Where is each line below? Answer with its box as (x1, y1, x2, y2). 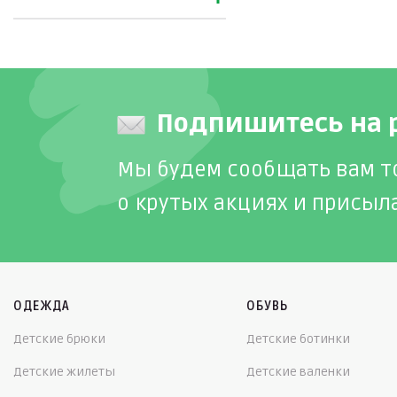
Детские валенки (245, 364, 350, 379)
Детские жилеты (13, 364, 115, 379)
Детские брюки (13, 331, 105, 346)
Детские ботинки (245, 331, 350, 346)
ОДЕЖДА (13, 299, 70, 314)
